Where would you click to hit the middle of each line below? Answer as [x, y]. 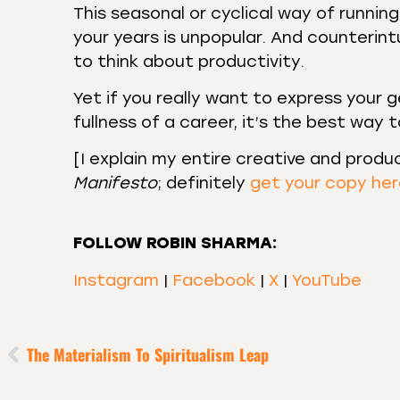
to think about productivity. [189, 61]
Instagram [116, 280]
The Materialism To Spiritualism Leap [148, 354]
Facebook [214, 280]
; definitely [204, 183]
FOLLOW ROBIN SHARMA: [175, 243]
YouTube [327, 280]
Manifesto [115, 183]
